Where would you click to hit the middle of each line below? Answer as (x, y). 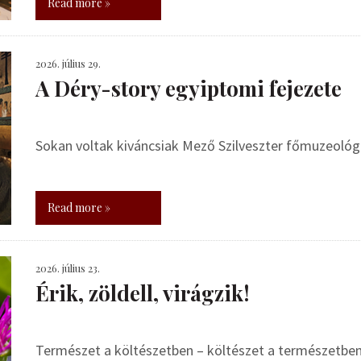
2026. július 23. (68, 268)
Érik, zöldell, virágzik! (143, 293)
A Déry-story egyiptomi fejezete (189, 88)
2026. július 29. (68, 63)
